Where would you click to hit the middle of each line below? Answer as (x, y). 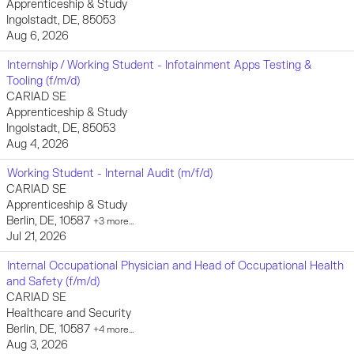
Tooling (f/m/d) (43, 81)
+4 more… (114, 330)
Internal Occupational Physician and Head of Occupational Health (175, 266)
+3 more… (114, 222)
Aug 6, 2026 (38, 36)
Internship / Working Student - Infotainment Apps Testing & (159, 65)
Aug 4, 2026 (38, 144)
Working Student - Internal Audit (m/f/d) (110, 173)
